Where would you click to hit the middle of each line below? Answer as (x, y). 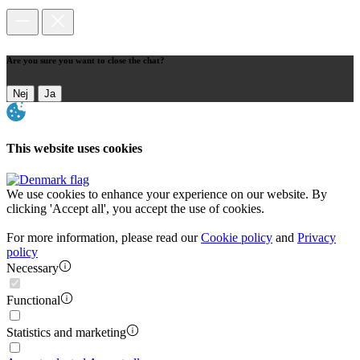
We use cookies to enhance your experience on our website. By (167, 194)
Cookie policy (237, 238)
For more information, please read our (104, 238)
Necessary (33, 268)
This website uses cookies (74, 148)
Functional (33, 301)
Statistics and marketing (66, 333)
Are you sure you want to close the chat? (86, 60)
